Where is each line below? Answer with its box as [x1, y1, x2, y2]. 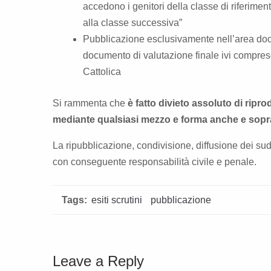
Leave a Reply [53, 252, 144, 269]
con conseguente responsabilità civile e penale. [53, 156, 259, 167]
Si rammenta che [53, 97, 128, 108]
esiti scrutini [91, 194, 142, 205]
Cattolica [83, 66, 121, 77]
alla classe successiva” [83, 17, 182, 28]
